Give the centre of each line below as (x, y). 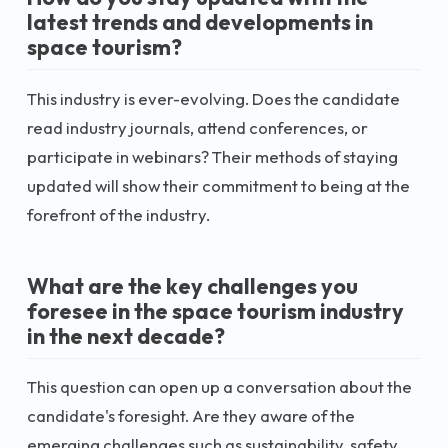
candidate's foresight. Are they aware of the (191, 415)
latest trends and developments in (200, 22)
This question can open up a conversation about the (219, 386)
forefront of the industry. (118, 214)
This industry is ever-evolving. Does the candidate (213, 98)
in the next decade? (126, 335)
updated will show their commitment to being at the (218, 185)
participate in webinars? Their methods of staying (212, 156)
